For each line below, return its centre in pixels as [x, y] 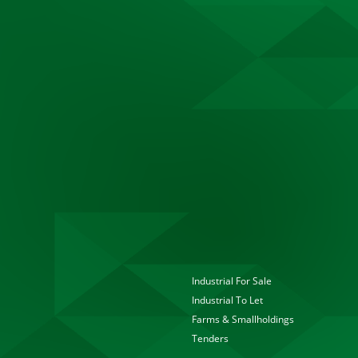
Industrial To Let [227, 300]
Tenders [210, 338]
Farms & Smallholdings [243, 319]
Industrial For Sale [232, 281]
